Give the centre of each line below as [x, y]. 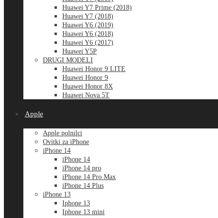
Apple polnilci [63, 133]
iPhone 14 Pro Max [89, 177]
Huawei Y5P [80, 51]
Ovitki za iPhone [66, 142]
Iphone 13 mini [83, 212]
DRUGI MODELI [68, 60]
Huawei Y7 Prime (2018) [97, 8]
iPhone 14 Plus [83, 186]
